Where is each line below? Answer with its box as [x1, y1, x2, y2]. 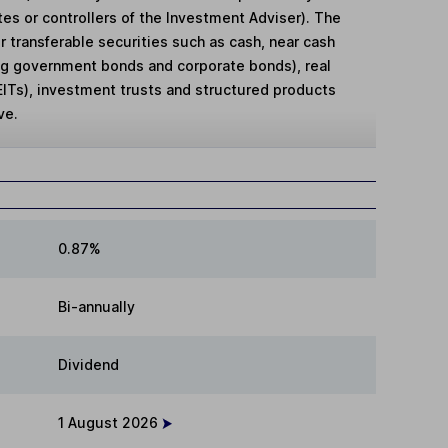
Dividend [58, 355, 119, 373]
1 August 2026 [58, 413, 162, 431]
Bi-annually [58, 297, 135, 315]
